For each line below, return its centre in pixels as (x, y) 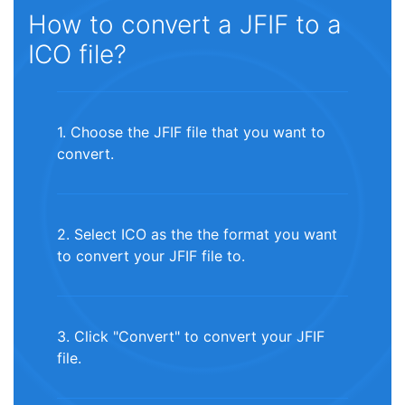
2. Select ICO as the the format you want (197, 235)
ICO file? (77, 55)
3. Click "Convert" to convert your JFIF (191, 337)
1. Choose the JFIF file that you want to (191, 132)
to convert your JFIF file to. (151, 256)
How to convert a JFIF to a (185, 25)
